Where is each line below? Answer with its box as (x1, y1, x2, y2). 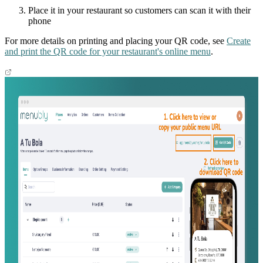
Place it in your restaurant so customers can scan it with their (28, 5, 251, 16)
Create (227, 36, 251, 46)
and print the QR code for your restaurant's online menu (5, 46, 211, 57)
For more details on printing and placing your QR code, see (5, 36, 227, 46)
